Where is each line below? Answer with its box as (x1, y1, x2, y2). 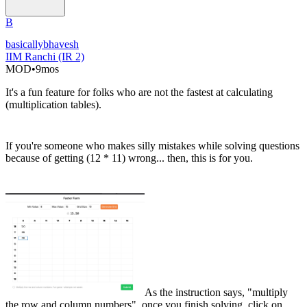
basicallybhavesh (5, 38, 79, 51)
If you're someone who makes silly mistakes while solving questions (5, 140, 299, 152)
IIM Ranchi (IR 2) (5, 51, 84, 63)
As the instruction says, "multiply (144, 286, 288, 299)
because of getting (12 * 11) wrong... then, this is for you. (5, 152, 253, 164)
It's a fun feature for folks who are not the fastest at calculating (5, 86, 273, 99)
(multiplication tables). (5, 99, 101, 111)
